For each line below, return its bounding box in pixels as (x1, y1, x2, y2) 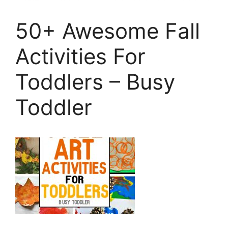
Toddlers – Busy (15, 68, 175, 95)
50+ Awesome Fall (15, 17, 200, 44)
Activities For (15, 43, 146, 69)
